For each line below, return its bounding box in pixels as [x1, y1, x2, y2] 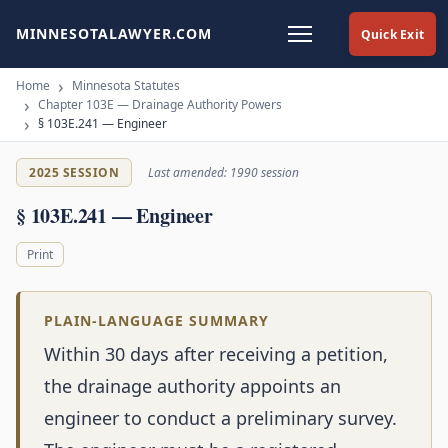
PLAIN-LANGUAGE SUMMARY [44, 311, 269, 331]
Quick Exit [360, 25, 424, 43]
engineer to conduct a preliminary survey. [44, 406, 397, 431]
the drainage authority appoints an [44, 374, 341, 399]
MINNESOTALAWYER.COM [16, 24, 212, 43]
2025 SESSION [29, 164, 119, 181]
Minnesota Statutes [72, 77, 180, 94]
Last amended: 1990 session [148, 164, 299, 181]
